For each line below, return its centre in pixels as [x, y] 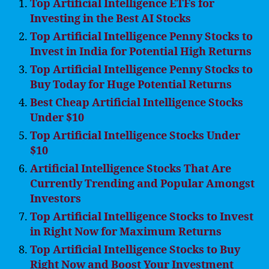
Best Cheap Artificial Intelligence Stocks [137, 103]
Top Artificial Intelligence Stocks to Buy [135, 250]
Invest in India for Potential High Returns [141, 52]
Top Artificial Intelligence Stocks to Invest [142, 217]
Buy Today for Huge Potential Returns [131, 85]
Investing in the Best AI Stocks [110, 19]
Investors [56, 199]
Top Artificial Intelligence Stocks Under [135, 136]
